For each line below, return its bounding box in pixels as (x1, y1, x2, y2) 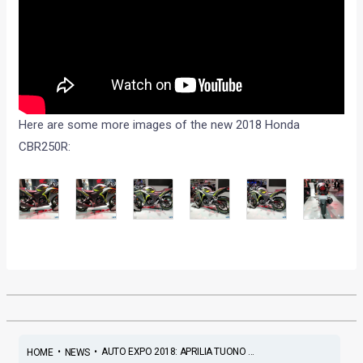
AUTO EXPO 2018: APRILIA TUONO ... (100, 346, 254, 358)
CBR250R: (19, 139, 71, 155)
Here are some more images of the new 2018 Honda (19, 117, 301, 133)
